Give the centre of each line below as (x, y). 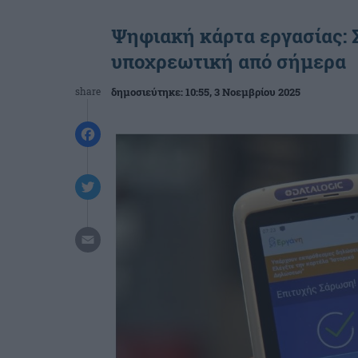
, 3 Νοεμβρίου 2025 (255, 92)
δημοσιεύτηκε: (148, 92)
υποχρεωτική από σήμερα (229, 62)
